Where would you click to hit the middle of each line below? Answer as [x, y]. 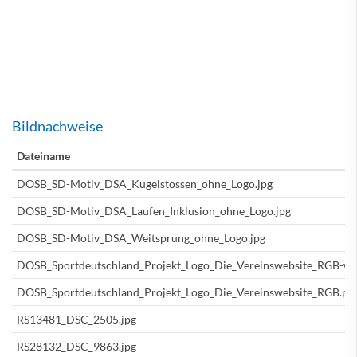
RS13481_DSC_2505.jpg [76, 319]
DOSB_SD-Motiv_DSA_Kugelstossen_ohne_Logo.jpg [145, 183]
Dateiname [43, 155]
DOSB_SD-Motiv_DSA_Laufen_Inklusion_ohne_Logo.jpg [154, 210]
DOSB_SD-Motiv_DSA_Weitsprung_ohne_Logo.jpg [141, 237]
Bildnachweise [57, 126]
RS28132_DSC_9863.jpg [76, 346]
